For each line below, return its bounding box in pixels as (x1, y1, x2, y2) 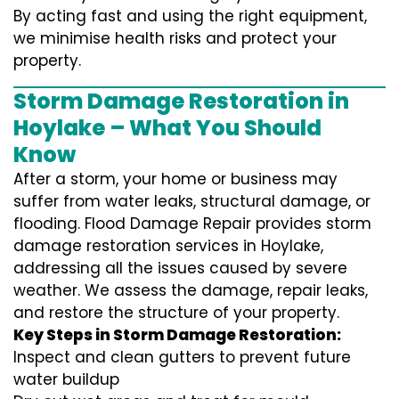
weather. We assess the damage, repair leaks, (13, 280, 368, 302)
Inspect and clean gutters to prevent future (13, 346, 351, 369)
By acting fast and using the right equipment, (13, 5, 367, 28)
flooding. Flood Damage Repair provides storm (13, 213, 371, 235)
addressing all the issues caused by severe (13, 257, 347, 280)
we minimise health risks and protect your (13, 28, 337, 50)
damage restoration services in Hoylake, (13, 235, 323, 257)
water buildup (13, 369, 119, 391)
